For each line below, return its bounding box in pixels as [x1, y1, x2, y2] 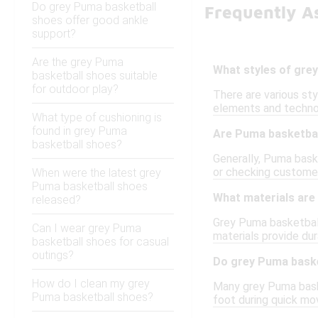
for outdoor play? [32, 82, 119, 97]
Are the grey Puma [32, 55, 124, 70]
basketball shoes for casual [32, 235, 169, 249]
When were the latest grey [32, 166, 161, 180]
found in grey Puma [32, 124, 127, 138]
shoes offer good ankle [32, 13, 148, 28]
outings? [32, 248, 74, 263]
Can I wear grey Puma [32, 221, 141, 236]
